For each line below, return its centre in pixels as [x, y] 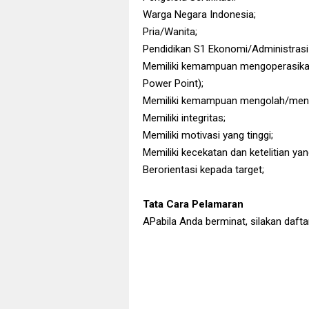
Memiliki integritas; [184, 118]
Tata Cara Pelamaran [193, 204]
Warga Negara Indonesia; [199, 14]
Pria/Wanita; [170, 32]
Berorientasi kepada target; [203, 170]
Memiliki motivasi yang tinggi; [208, 135]
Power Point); [173, 83]
